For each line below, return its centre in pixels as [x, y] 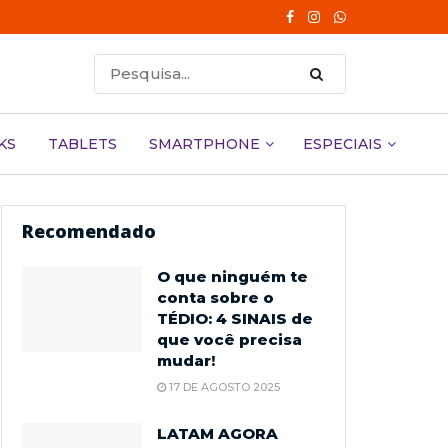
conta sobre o [215, 297]
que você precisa [229, 339]
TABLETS [82, 144]
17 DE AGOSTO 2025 [223, 387]
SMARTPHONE [204, 144]
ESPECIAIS [342, 144]
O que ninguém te [232, 276]
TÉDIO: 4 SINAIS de [235, 318]
